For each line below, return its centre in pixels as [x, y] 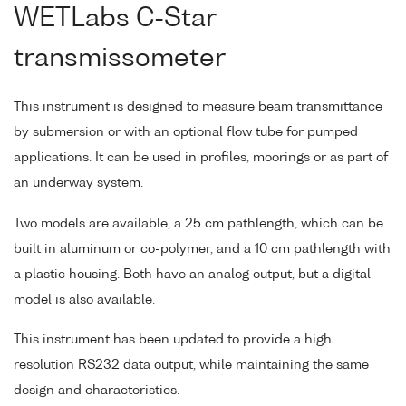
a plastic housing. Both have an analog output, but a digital [192, 274]
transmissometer [120, 58]
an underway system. [78, 183]
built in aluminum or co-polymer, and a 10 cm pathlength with [202, 249]
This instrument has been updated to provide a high [173, 340]
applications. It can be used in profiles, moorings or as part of [201, 157]
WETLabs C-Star [115, 19]
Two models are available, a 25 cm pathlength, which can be [198, 223]
